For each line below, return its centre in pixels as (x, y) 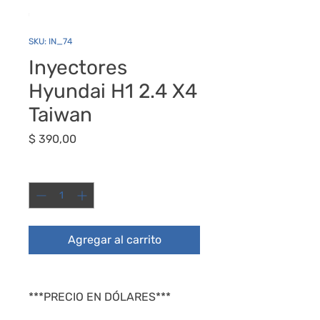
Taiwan (60, 114)
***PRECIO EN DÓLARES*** (100, 296)
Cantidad (49, 169)
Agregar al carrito (114, 239)
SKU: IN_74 (50, 41)
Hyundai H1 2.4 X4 (113, 91)
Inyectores (78, 67)
